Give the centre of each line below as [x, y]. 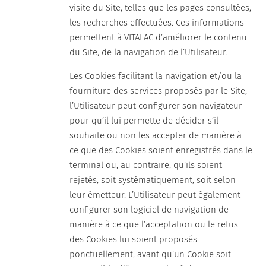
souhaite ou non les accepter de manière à [156, 135]
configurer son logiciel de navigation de [149, 210]
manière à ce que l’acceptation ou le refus [154, 224]
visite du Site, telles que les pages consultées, [161, 8]
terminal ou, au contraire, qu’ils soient [146, 165]
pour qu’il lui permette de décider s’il [144, 121]
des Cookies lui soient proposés [134, 239]
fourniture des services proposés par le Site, [159, 91]
